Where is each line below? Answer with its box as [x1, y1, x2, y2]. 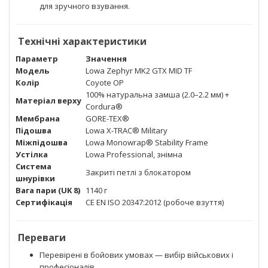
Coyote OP [86, 77, 124, 88]
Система [16, 160, 51, 172]
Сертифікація [16, 196, 72, 208]
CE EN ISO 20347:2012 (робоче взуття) [86, 196, 224, 208]
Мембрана [16, 112, 60, 124]
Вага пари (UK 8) [16, 184, 80, 196]
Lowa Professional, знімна [86, 148, 182, 160]
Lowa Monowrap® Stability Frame [86, 136, 208, 148]
